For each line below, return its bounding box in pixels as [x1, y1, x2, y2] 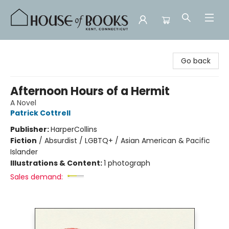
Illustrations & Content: [10, 158, 104, 168]
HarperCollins [51, 124, 97, 134]
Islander [10, 147, 38, 157]
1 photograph [104, 158, 150, 168]
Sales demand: [10, 172, 63, 182]
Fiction [10, 135, 37, 146]
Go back [181, 56, 211, 66]
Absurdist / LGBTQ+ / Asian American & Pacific [44, 135, 210, 146]
